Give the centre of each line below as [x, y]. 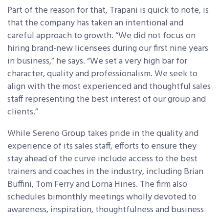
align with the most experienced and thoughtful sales [109, 87]
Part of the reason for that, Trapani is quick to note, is [108, 11]
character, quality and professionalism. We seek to [102, 74]
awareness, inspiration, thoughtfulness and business [106, 210]
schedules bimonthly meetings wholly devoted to [102, 197]
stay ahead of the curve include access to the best [102, 159]
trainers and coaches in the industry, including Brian [105, 172]
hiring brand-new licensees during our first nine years [108, 49]
